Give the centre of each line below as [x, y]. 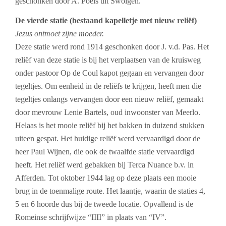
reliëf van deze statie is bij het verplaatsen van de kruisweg [108, 60]
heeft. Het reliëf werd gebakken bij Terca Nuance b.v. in [104, 165]
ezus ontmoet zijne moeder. [61, 34]
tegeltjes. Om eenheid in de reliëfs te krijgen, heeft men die [108, 86]
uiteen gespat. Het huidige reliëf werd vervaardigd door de [108, 139]
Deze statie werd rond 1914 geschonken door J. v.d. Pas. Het [112, 47]
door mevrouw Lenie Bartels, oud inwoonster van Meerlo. [108, 112]
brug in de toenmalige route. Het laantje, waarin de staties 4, [110, 191]
